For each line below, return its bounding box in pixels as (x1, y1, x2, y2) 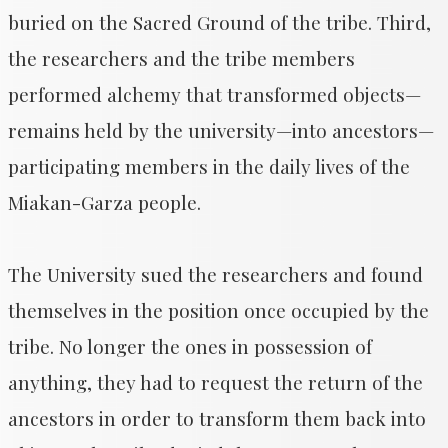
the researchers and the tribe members (8, 45, 355, 71)
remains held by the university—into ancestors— (8, 117, 434, 143)
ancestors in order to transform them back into (8, 405, 426, 431)
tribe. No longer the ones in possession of (8, 333, 372, 359)
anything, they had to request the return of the (8, 369, 423, 395)
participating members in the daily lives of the (8, 153, 410, 179)
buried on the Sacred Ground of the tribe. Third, (8, 9, 431, 35)
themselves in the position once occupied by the (8, 297, 429, 323)
